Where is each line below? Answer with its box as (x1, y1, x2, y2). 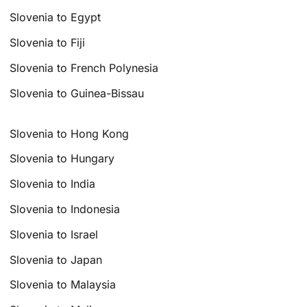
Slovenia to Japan (10, 252, 103, 267)
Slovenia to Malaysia (10, 278, 116, 292)
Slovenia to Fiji (10, 36, 86, 50)
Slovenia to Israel (10, 227, 99, 241)
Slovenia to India (10, 177, 96, 191)
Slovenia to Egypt (10, 10, 101, 25)
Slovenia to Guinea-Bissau (10, 86, 145, 100)
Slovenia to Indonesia (10, 201, 121, 216)
